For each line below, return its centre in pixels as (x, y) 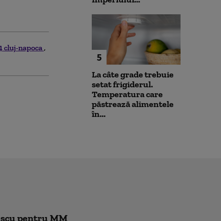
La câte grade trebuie (133, 74)
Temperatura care (127, 94)
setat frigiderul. (122, 84)
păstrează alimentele (133, 104)
